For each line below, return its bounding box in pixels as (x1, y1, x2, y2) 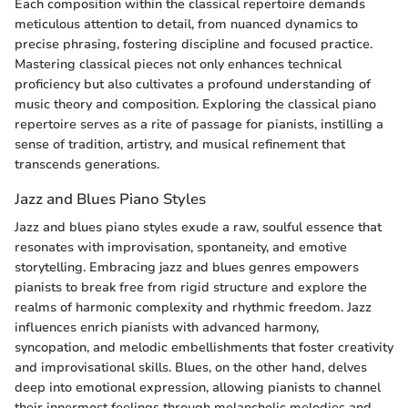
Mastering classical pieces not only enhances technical (15, 55, 342, 73)
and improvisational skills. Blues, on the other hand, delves (15, 359, 367, 377)
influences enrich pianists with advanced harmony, (15, 319, 319, 337)
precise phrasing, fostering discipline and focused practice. (15, 35, 372, 53)
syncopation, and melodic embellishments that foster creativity (15, 339, 393, 357)
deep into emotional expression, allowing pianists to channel (15, 379, 381, 397)
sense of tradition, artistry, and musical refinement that (15, 135, 345, 153)
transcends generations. (15, 155, 159, 173)
